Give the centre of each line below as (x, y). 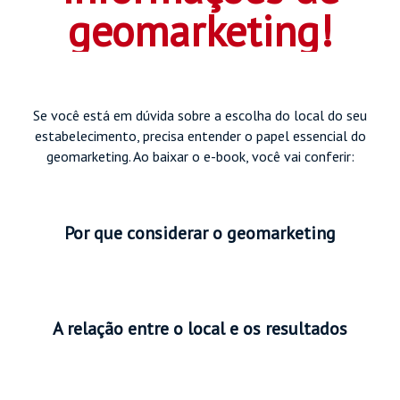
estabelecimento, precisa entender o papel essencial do (200, 135)
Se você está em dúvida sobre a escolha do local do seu (200, 115)
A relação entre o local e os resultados (200, 328)
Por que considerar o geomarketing (200, 233)
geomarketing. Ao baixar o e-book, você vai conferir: (200, 156)
